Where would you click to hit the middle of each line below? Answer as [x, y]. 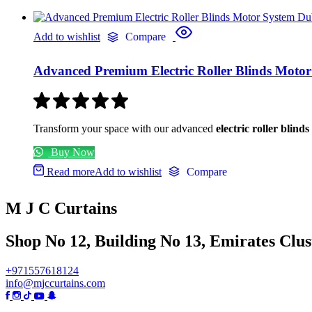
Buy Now [71, 152]
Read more [71, 171]
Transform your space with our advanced [125, 128]
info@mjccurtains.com [55, 283]
